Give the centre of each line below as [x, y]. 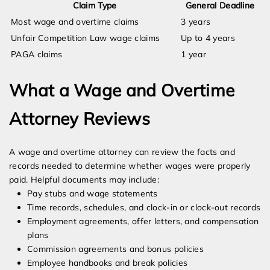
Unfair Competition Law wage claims [86, 38]
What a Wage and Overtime [122, 90]
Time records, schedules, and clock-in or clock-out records [144, 208]
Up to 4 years [208, 38]
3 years [196, 22]
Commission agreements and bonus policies [115, 249]
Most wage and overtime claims [75, 22]
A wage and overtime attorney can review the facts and [122, 152]
